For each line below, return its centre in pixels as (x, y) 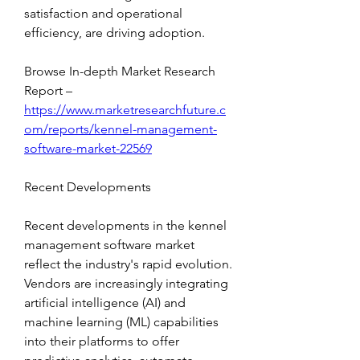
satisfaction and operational (103, 14)
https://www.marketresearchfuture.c (125, 110)
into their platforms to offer (102, 342)
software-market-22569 (88, 149)
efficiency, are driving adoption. (115, 33)
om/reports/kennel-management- (121, 129)
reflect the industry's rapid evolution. (128, 264)
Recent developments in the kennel (125, 226)
